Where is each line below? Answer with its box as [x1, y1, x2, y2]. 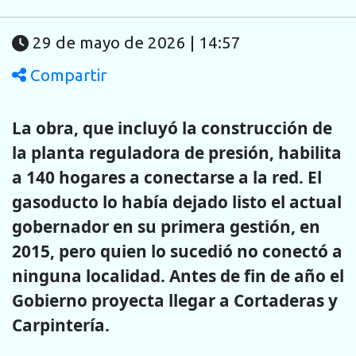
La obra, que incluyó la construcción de [12, 116, 332, 139]
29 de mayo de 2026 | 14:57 [33, 33, 241, 52]
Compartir [26, 66, 106, 85]
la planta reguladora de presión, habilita [12, 141, 342, 164]
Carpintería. [12, 313, 110, 336]
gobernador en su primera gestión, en [12, 215, 320, 238]
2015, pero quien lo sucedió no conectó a [12, 239, 342, 262]
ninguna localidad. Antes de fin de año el [12, 264, 344, 287]
